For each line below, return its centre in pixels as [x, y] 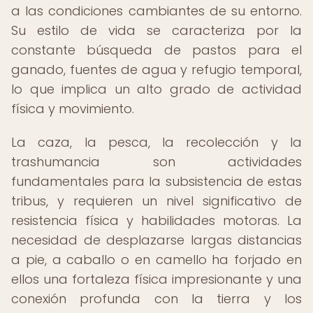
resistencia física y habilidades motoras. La [156, 220]
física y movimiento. [73, 109]
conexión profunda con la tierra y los [156, 299]
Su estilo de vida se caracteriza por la [156, 30]
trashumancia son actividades [156, 162]
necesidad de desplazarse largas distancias [156, 240]
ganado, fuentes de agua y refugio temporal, [156, 70]
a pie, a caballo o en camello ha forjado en [156, 260]
